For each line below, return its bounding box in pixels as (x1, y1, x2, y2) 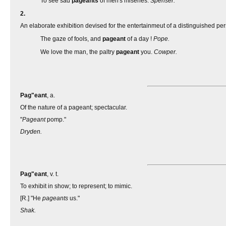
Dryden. (20, 128, 42, 135)
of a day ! (126, 35, 153, 42)
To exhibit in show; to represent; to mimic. (20, 183, 132, 190)
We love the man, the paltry (40, 48, 116, 55)
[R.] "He (20, 195, 42, 202)
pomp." (45, 116, 66, 123)
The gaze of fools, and (40, 35, 102, 42)
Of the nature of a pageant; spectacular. (20, 104, 127, 111)
